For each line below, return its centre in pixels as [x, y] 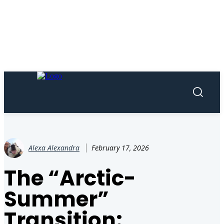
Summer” [56, 199]
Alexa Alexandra [54, 148]
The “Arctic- [70, 178]
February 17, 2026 [120, 148]
